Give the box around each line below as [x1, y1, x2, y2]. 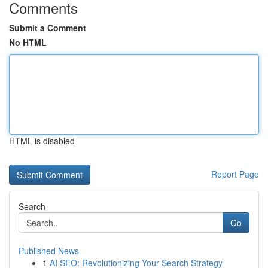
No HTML [9, 36, 47, 48]
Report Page [211, 168, 259, 180]
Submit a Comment [9, 22, 86, 33]
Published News [19, 245, 79, 257]
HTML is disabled [9, 135, 75, 147]
